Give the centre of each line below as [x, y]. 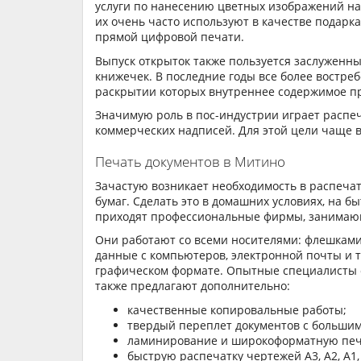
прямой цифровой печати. [170, 37]
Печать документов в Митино [190, 162]
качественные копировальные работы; [237, 309]
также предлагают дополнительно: [193, 286]
